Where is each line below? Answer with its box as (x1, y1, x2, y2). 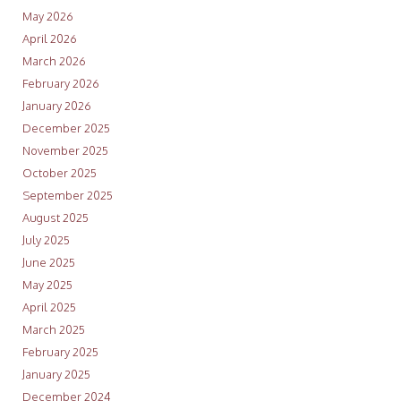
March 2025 (21, 322, 85, 337)
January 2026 (21, 98, 91, 114)
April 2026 (21, 31, 77, 47)
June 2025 (21, 255, 75, 270)
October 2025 (21, 166, 97, 181)
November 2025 (21, 143, 108, 158)
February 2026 (21, 76, 99, 91)
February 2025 (21, 345, 98, 360)
